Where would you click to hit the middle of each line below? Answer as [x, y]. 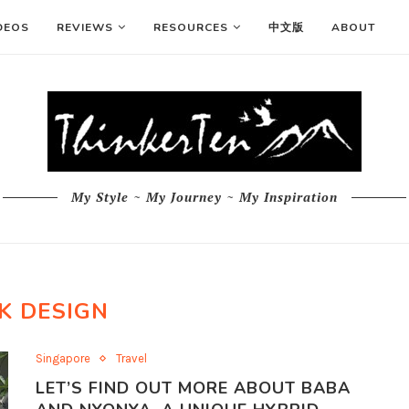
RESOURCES [191, 27]
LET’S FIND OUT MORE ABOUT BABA [193, 388]
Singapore [63, 358]
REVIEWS [85, 27]
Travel [131, 358]
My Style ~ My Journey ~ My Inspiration [204, 197]
